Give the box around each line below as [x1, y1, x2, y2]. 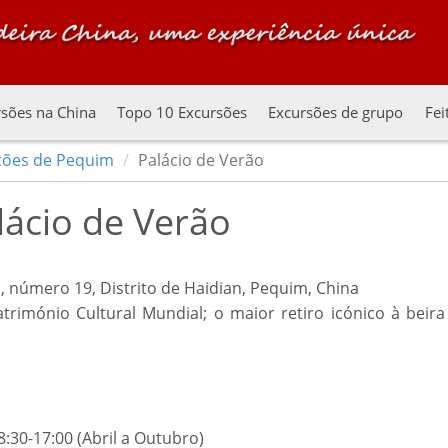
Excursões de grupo [268, 102, 404, 122]
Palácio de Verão [138, 149, 264, 171]
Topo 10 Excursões [117, 102, 248, 122]
